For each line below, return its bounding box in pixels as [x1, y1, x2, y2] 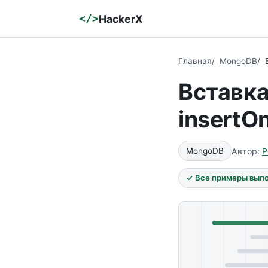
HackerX [99, 12, 143, 25]
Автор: [232, 145, 262, 156]
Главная [178, 56, 212, 66]
